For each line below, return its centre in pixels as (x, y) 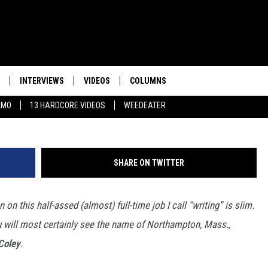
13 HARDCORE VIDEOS (68, 105)
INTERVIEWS (42, 81)
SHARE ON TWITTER (149, 163)
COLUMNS (148, 81)
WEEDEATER (145, 105)
